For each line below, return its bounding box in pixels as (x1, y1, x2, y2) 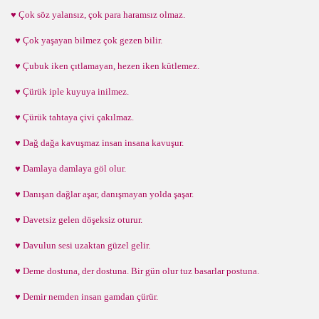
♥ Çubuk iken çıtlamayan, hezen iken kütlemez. (11, 61, 199, 71)
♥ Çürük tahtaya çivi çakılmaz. (11, 112, 134, 122)
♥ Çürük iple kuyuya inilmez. (11, 86, 129, 97)
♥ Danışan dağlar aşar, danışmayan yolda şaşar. (11, 189, 194, 199)
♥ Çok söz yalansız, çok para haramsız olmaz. (11, 9, 185, 20)
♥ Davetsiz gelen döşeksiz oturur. (11, 214, 142, 225)
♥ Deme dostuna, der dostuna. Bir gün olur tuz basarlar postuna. (11, 266, 259, 276)
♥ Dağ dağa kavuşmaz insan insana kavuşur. (11, 137, 184, 148)
